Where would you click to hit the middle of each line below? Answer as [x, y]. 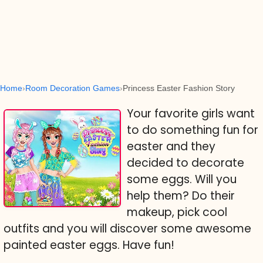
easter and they [171, 146]
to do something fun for [193, 130]
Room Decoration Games [73, 88]
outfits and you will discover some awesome [127, 229]
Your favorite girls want [191, 114]
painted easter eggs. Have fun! [89, 245]
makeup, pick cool [177, 212]
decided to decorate [186, 163]
